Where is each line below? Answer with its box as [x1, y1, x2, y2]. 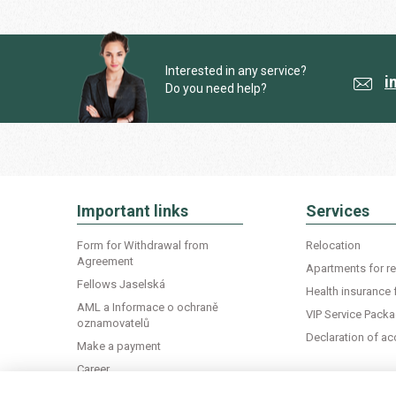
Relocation [305, 239, 361, 252]
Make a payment [77, 339, 161, 353]
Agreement [77, 255, 133, 268]
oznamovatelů [77, 316, 149, 330]
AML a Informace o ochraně [77, 301, 218, 314]
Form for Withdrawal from [77, 239, 209, 252]
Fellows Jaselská [77, 278, 165, 291]
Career [77, 362, 110, 376]
